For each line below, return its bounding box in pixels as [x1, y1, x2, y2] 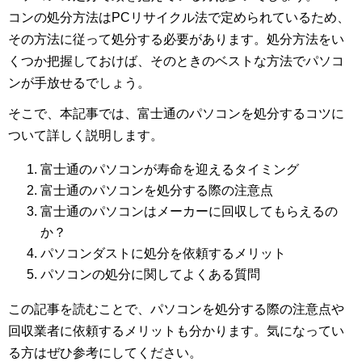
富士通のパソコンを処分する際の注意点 [40, 183, 273, 198]
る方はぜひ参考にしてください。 [8, 346, 202, 360]
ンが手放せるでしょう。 [8, 76, 150, 90]
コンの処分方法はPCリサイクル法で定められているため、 [8, 11, 350, 25]
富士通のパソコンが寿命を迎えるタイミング [40, 162, 299, 177]
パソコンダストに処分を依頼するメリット [40, 246, 286, 261]
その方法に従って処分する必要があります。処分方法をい [8, 32, 344, 47]
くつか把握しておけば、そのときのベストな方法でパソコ [8, 54, 344, 69]
